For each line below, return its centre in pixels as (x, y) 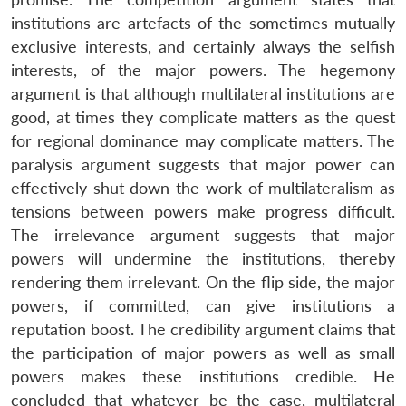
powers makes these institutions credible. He (203, 376)
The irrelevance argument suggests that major (203, 235)
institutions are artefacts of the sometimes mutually (203, 23)
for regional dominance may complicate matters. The (203, 140)
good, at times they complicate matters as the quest (203, 117)
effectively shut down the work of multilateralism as (203, 188)
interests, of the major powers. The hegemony (203, 70)
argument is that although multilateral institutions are (203, 93)
